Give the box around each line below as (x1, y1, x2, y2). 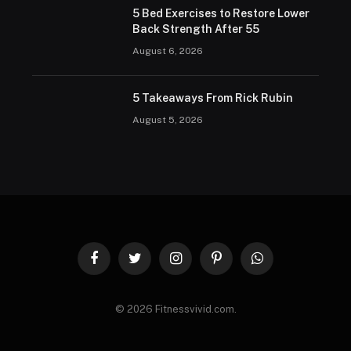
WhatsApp (255, 259, 306, 271)
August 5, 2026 (132, 114, 203, 125)
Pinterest (215, 259, 259, 271)
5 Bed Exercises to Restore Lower (132, 6, 309, 20)
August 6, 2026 (132, 45, 203, 56)
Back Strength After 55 (132, 22, 259, 35)
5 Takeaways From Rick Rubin (132, 91, 293, 104)
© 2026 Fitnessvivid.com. (114, 302, 237, 315)
